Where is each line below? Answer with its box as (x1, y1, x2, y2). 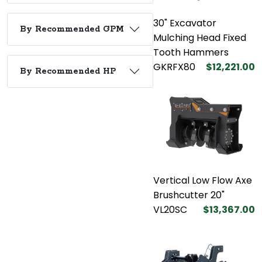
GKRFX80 (153, 60, 195, 74)
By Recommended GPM (20, 23, 124, 35)
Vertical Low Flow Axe (153, 173, 252, 187)
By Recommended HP (20, 65, 116, 77)
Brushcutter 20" (153, 188, 225, 202)
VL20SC (153, 202, 187, 216)
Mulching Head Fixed (153, 30, 246, 44)
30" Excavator (153, 16, 216, 30)
